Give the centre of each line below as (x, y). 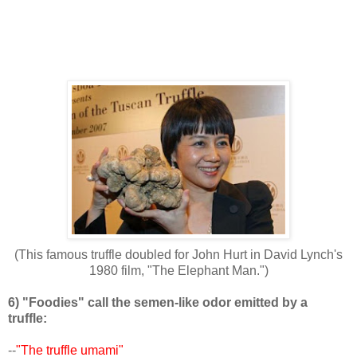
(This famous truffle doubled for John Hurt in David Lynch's (178, 254)
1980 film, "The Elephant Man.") (178, 270)
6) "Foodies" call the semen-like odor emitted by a (158, 302)
